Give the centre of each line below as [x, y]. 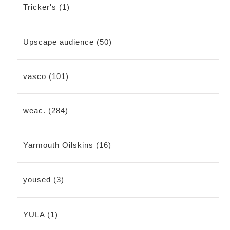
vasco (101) [46, 76]
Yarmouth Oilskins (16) [67, 145]
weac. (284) [45, 111]
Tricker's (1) [46, 7]
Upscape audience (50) [67, 42]
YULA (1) [40, 214]
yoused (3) [43, 180]
